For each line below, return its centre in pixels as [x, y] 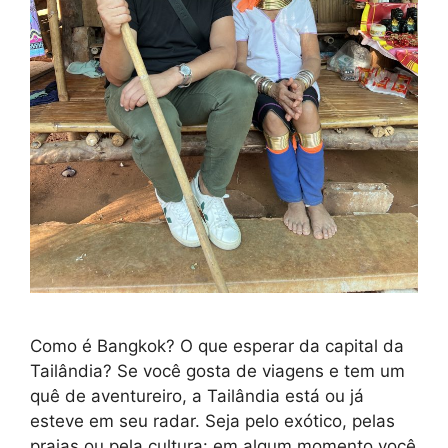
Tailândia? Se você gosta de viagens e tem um [217, 370]
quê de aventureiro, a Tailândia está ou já [197, 395]
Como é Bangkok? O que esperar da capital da [217, 345]
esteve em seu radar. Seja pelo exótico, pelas [212, 420]
